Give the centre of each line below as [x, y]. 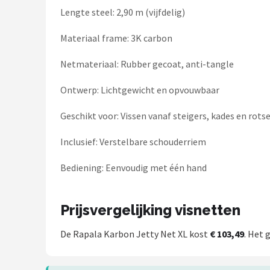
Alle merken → [59, 122]
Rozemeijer [52, 33]
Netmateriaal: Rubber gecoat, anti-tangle [147, 64]
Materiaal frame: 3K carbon [116, 38]
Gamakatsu [51, 63]
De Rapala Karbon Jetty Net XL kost [135, 234]
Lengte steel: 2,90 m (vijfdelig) [123, 12]
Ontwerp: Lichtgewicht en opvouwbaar [140, 90]
